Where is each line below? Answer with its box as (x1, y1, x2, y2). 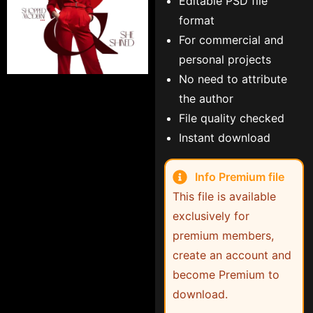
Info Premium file (194, 170, 284, 184)
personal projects (179, 52, 272, 66)
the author (179, 92, 234, 105)
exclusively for (173, 209, 250, 223)
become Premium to (173, 268, 280, 282)
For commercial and (179, 33, 284, 47)
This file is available (173, 189, 277, 203)
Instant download (179, 131, 271, 145)
